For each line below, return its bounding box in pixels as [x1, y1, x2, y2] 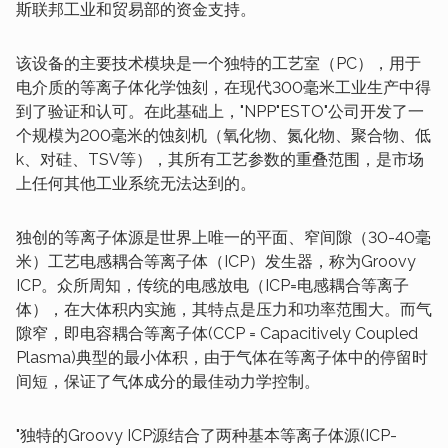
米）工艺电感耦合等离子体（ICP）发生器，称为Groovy [16, 252, 416, 271]
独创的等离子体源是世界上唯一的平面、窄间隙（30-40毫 [16, 228, 431, 247]
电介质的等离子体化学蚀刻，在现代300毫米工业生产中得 [16, 78, 431, 97]
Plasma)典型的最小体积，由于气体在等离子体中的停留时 [16, 348, 428, 367]
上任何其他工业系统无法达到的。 [16, 174, 256, 193]
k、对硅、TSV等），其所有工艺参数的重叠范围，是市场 [16, 150, 424, 169]
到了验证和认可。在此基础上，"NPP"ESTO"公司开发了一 [16, 102, 424, 121]
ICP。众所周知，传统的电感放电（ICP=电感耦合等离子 [16, 276, 409, 295]
